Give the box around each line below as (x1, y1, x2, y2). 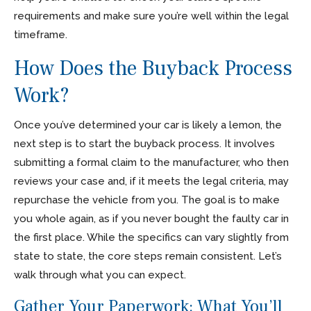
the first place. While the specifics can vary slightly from (14, 230, 289, 244)
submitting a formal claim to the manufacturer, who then (14, 155, 289, 169)
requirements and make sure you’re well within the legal (14, 9, 289, 22)
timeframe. (14, 28, 67, 41)
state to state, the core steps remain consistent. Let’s (14, 249, 282, 262)
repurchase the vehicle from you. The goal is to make (14, 193, 280, 206)
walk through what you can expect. (14, 268, 186, 281)
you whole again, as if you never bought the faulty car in (14, 212, 289, 225)
